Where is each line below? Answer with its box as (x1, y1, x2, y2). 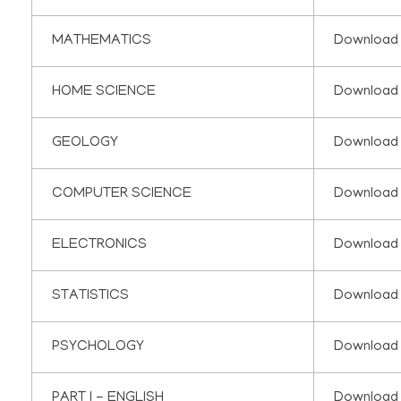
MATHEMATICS (52, 33, 152, 50)
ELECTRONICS (52, 237, 148, 254)
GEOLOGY (52, 135, 119, 152)
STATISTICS (52, 288, 130, 305)
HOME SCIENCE (52, 84, 157, 101)
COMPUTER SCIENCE (52, 186, 192, 203)
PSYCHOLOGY (52, 339, 145, 356)
